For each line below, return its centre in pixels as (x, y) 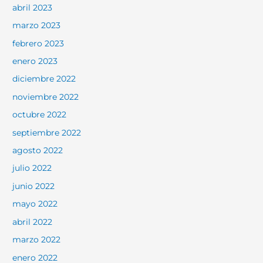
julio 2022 (32, 168)
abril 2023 (33, 7)
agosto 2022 (38, 151)
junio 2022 (34, 186)
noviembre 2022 (46, 97)
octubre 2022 (40, 115)
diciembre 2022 (44, 79)
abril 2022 (33, 222)
